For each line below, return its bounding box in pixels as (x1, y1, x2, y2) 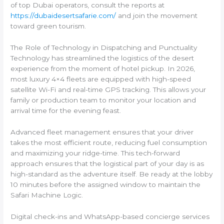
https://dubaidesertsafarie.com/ (10, 11, 116, 19)
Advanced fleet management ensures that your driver (10, 127, 194, 136)
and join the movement (116, 11, 198, 19)
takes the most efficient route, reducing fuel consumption (10, 138, 207, 146)
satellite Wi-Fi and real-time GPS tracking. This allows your (10, 85, 206, 93)
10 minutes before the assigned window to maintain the (10, 180, 201, 188)
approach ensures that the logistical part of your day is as (10, 159, 204, 167)
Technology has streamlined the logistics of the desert (10, 53, 194, 62)
